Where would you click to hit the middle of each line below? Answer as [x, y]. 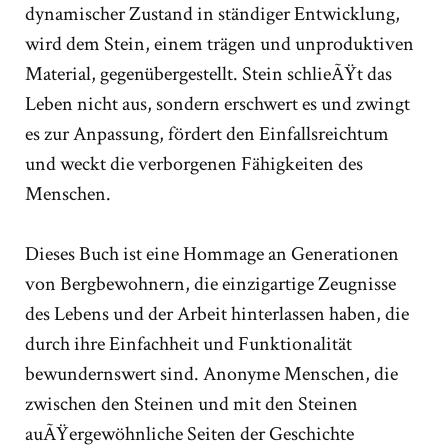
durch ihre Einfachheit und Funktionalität [188, 343]
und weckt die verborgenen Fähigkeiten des [194, 163]
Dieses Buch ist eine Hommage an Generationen [212, 253]
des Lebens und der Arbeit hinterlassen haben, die [217, 313]
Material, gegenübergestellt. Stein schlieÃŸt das [208, 73]
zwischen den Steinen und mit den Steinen [191, 403]
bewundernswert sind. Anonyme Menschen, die [211, 373]
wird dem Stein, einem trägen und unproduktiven [219, 43]
